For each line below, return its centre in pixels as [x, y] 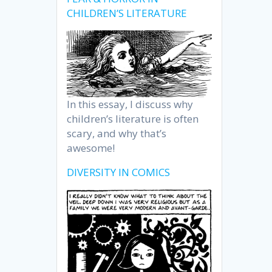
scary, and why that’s [117, 134]
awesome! [91, 148]
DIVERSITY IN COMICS [119, 172]
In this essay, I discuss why [130, 104]
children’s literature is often [133, 119]
